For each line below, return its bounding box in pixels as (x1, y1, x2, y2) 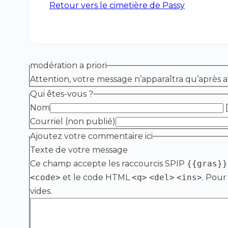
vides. (30, 186, 52, 196)
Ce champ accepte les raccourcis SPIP (30, 159, 187, 168)
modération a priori (30, 61, 107, 70)
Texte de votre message (30, 145, 128, 155)
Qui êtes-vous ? (30, 89, 93, 99)
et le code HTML (61, 173, 132, 182)
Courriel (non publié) (30, 117, 116, 126)
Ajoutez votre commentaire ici (30, 131, 153, 141)
